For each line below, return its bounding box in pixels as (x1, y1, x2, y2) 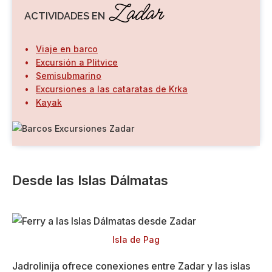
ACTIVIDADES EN (24, 9, 107, 22)
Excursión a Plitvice (36, 56, 118, 67)
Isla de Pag (112, 234, 160, 245)
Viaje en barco (36, 43, 98, 54)
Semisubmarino (36, 70, 101, 81)
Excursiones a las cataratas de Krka (36, 83, 188, 94)
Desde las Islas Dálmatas (12, 172, 168, 188)
